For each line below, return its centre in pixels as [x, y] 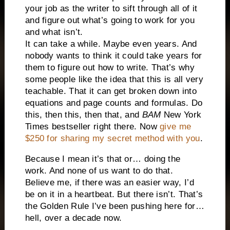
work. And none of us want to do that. [99, 170]
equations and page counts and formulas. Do [114, 103]
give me [176, 127]
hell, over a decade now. [73, 218]
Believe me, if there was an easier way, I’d [109, 182]
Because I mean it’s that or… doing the [103, 159]
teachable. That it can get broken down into [111, 91]
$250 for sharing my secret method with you [112, 139]
